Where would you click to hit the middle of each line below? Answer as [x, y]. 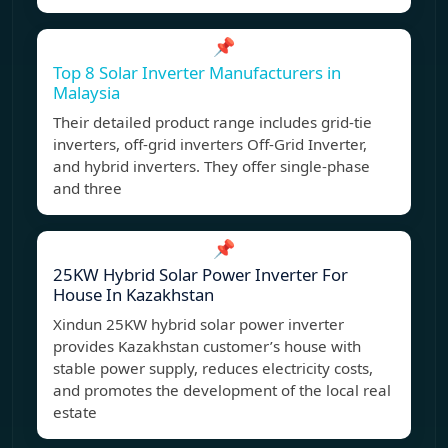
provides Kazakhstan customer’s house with [207, 346]
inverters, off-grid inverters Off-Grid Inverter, [210, 144]
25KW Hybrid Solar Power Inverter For [200, 275]
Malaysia [86, 93]
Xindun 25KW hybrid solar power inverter [198, 324]
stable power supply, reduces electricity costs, [213, 368]
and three [87, 188]
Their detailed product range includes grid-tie [212, 122]
